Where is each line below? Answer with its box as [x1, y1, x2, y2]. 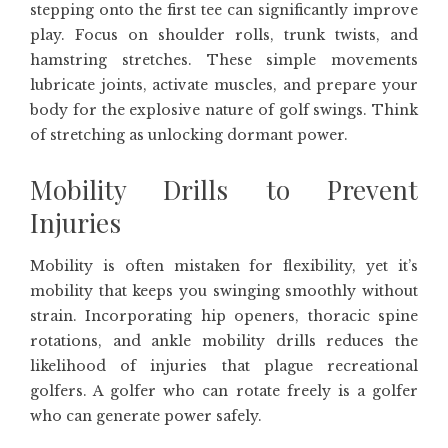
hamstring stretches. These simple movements [30, 51, 418, 69]
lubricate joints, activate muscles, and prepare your [30, 76, 418, 94]
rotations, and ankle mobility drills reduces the [30, 332, 418, 350]
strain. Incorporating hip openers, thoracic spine [30, 307, 418, 325]
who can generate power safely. [30, 407, 262, 425]
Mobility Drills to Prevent [30, 172, 418, 207]
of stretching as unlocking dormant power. [30, 126, 348, 144]
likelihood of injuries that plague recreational [30, 357, 418, 375]
